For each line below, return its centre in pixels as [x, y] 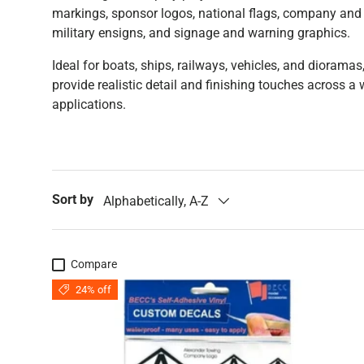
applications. [89, 105]
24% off [93, 290]
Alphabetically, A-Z [156, 201]
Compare [94, 264]
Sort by [73, 200]
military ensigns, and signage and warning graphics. [201, 33]
